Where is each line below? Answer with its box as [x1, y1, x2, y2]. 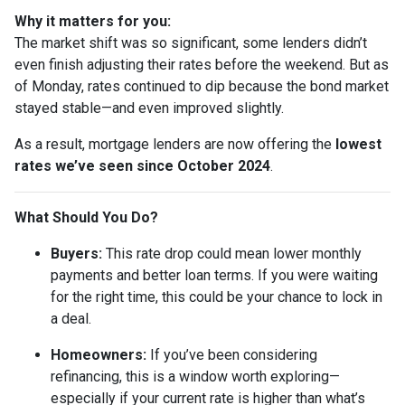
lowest [335, 136, 381, 154]
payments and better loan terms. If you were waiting [51, 267, 378, 285]
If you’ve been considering [146, 346, 317, 364]
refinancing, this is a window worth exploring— [51, 368, 340, 386]
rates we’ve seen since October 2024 [14, 157, 270, 175]
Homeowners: [51, 346, 146, 364]
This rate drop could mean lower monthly [102, 245, 362, 263]
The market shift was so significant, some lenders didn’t [14, 34, 367, 52]
